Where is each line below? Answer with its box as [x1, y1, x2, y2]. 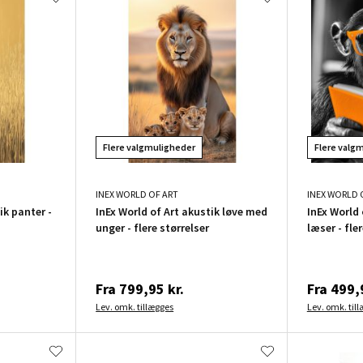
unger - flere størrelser [96, 220, 210, 235]
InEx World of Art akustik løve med [96, 203, 268, 219]
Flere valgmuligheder [103, 140, 196, 153]
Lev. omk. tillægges [96, 300, 174, 313]
